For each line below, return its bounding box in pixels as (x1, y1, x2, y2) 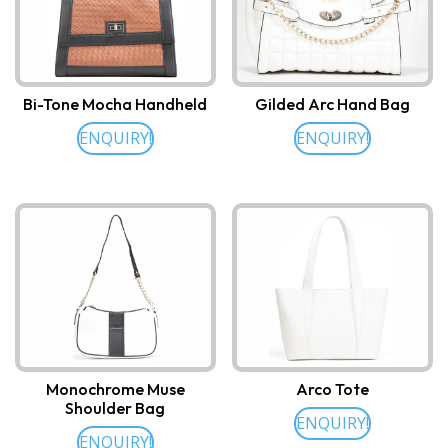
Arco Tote (296, 379, 370, 400)
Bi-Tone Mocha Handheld (23, 94, 208, 115)
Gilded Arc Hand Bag (255, 94, 411, 115)
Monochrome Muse (45, 379, 185, 400)
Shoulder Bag (65, 398, 166, 419)
